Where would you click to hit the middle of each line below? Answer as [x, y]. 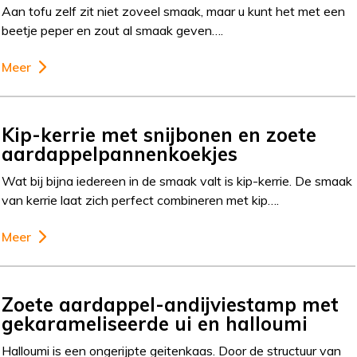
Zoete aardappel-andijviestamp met [171, 304]
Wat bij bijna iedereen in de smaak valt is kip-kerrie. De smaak [177, 180]
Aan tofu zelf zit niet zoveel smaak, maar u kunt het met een [174, 11]
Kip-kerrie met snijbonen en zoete [159, 134]
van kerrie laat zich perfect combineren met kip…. [141, 200]
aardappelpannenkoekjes [120, 153]
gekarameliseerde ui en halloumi [155, 323]
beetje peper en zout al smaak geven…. [113, 30]
